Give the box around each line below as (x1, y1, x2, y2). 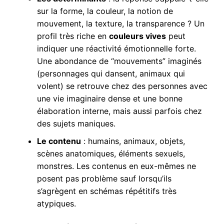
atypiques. (36, 198, 76, 209)
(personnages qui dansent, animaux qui (36, 68, 185, 79)
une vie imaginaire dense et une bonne (36, 93, 182, 104)
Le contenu (36, 136, 81, 146)
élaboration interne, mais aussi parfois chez (36, 106, 202, 116)
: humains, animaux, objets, (80, 136, 185, 146)
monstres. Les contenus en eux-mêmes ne (36, 161, 196, 171)
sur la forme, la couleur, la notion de (36, 6, 173, 16)
